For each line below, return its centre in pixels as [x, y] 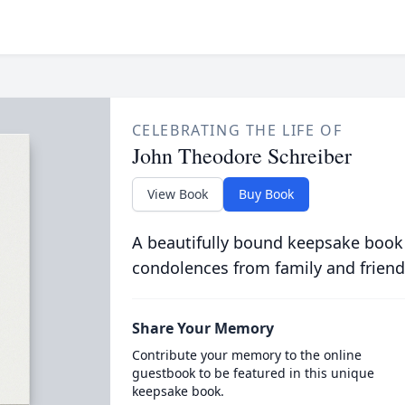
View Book [177, 194]
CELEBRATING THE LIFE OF [237, 130]
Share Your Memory [202, 328]
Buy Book [266, 194]
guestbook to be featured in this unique [253, 373]
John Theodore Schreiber [241, 155]
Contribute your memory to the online [246, 355]
